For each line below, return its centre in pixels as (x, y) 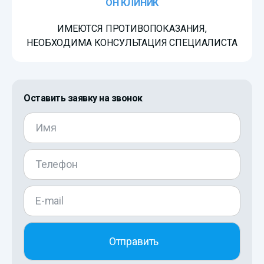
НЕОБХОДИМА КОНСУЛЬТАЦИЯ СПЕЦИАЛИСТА (132, 43)
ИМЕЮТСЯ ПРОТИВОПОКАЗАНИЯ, (132, 29)
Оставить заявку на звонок (83, 98)
